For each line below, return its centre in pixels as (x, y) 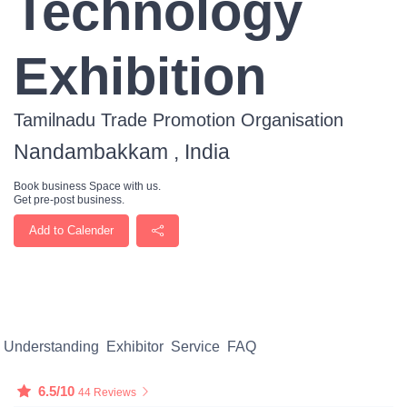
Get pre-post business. (69, 200)
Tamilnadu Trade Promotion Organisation (179, 120)
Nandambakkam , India (122, 152)
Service (195, 347)
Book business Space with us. (87, 186)
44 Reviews (107, 392)
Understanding (51, 347)
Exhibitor (135, 347)
